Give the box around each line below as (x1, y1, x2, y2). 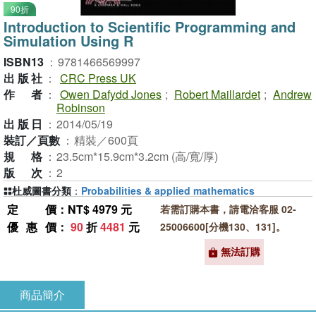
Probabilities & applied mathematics (81, 183, 255, 197)
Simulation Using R (4, 30, 133, 51)
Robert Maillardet (174, 86, 260, 102)
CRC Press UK (60, 70, 136, 86)
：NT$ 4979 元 (56, 201, 132, 217)
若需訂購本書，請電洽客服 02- (159, 202, 296, 216)
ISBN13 (4, 54, 44, 70)
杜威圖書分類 (12, 183, 71, 197)
